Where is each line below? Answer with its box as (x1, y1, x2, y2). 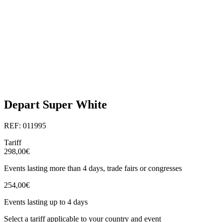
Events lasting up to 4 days (4, 197, 88, 206)
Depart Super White (4, 98, 107, 111)
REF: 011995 (4, 121, 46, 130)
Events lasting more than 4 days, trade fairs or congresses (4, 164, 182, 172)
